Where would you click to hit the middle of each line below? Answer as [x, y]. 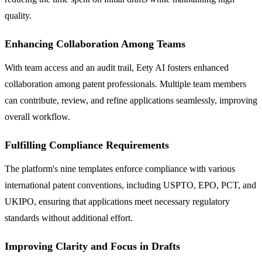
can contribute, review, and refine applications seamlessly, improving [131, 100]
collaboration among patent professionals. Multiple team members [125, 84]
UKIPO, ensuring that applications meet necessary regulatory [117, 201]
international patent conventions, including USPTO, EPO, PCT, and [130, 185]
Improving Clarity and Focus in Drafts [92, 246]
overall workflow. [37, 116]
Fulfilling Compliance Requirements [87, 145]
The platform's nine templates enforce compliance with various [120, 168]
